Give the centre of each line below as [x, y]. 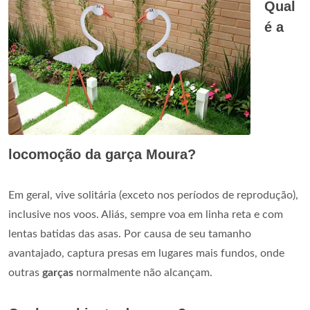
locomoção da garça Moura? [102, 155]
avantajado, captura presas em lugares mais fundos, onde [146, 254]
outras [25, 273]
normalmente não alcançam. [143, 273]
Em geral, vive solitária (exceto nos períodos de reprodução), [153, 195]
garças [58, 273]
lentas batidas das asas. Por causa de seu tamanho [130, 234]
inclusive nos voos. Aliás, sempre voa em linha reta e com [146, 215]
